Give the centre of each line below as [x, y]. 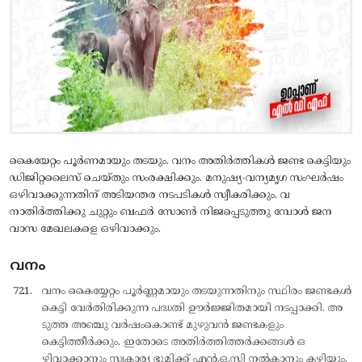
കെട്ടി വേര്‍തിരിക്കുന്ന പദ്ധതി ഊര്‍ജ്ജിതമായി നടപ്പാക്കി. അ [192, 308]
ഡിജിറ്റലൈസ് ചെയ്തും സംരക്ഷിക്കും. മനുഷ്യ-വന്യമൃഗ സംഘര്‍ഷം [177, 178]
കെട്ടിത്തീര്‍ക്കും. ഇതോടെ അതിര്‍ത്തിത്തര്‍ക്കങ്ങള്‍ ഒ [174, 342]
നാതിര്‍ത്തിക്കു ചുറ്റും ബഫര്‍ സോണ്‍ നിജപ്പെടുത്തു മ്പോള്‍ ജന [171, 212]
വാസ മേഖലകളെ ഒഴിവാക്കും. [85, 229]
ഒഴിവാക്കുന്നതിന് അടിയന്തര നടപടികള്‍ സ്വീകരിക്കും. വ [150, 195]
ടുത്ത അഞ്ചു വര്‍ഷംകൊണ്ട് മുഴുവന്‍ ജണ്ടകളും [163, 325]
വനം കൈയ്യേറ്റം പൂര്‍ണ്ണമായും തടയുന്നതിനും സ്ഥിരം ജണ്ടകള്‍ [197, 291]
